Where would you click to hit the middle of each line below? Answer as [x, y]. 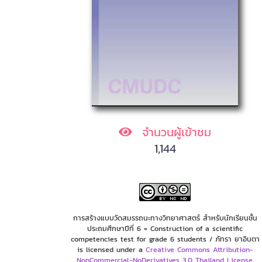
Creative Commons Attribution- [199, 249]
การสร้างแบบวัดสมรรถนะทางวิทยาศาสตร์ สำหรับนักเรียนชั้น [165, 218]
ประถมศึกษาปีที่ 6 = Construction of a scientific [165, 228]
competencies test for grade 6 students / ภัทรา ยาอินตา [165, 239]
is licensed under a [111, 249]
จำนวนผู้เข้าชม [175, 132]
